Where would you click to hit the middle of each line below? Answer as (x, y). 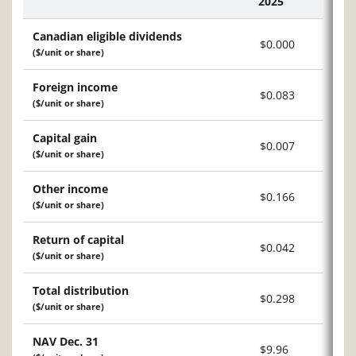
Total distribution (81, 291)
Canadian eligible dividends (107, 37)
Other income (70, 189)
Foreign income (75, 87)
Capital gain (65, 138)
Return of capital (78, 240)
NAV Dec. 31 (66, 342)
